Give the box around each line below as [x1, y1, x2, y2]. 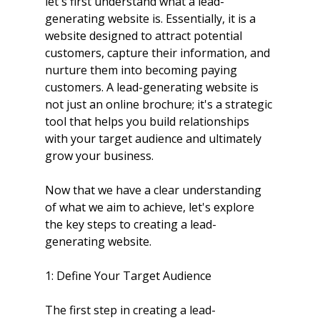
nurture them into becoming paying [44, 62, 240, 79]
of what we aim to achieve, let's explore [44, 199, 257, 216]
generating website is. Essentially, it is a [44, 11, 259, 27]
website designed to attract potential [44, 28, 245, 44]
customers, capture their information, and [44, 45, 273, 61]
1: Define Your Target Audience [44, 268, 211, 284]
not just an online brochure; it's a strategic [44, 96, 275, 113]
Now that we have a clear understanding [44, 182, 264, 199]
